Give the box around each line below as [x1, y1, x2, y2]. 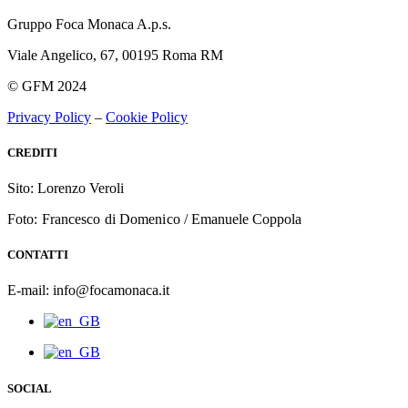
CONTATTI [7, 248, 68, 262]
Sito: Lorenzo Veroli [7, 180, 124, 196]
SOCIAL [7, 381, 52, 395]
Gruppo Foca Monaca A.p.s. [7, 15, 171, 32]
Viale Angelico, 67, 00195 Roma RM [7, 46, 223, 63]
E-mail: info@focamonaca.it [7, 282, 169, 299]
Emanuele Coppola [191, 211, 301, 227]
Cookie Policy [106, 108, 188, 125]
